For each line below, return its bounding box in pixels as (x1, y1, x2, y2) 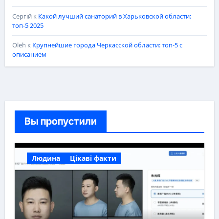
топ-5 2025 (12, 21, 44, 30)
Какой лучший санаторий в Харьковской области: (38, 11, 191, 21)
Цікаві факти (69, 153, 116, 163)
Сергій (12, 11, 32, 21)
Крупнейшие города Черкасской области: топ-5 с (32, 40, 182, 49)
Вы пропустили (24, 115, 97, 127)
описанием (12, 49, 46, 59)
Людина (31, 153, 60, 163)
